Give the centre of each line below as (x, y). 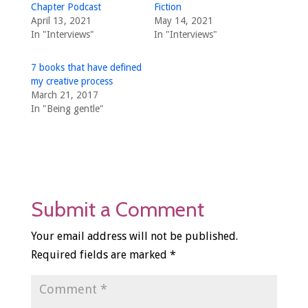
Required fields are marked (100, 255)
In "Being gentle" (67, 109)
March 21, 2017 (64, 95)
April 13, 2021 (61, 21)
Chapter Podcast (66, 7)
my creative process (71, 81)
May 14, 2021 (183, 21)
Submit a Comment (117, 210)
